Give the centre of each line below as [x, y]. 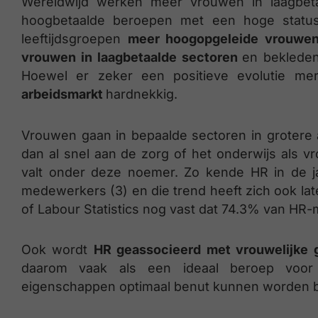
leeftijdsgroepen [75, 39]
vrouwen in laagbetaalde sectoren [132, 57]
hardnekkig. [142, 94]
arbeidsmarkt [64, 94]
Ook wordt [57, 250]
